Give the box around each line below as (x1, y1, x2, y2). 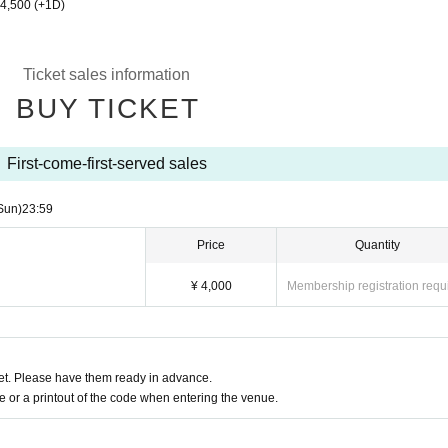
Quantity (355, 238, 400, 252)
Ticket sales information (23, 66, 190, 83)
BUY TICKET (15, 93, 200, 124)
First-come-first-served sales (6, 155, 207, 172)
